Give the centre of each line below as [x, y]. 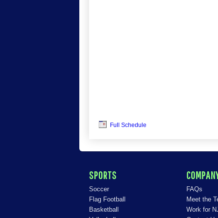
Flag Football [107, 200]
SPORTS [103, 175]
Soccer [99, 189]
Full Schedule [127, 125]
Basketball [104, 210]
